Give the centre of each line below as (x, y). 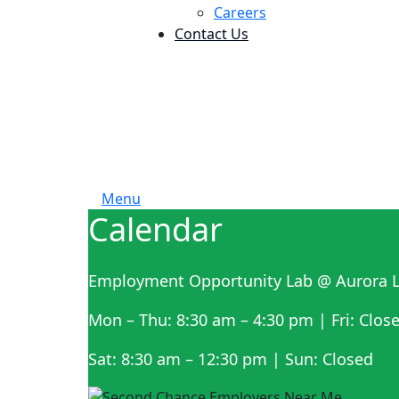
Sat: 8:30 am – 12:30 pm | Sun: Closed (231, 358)
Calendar (155, 229)
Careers (240, 12)
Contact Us (212, 34)
